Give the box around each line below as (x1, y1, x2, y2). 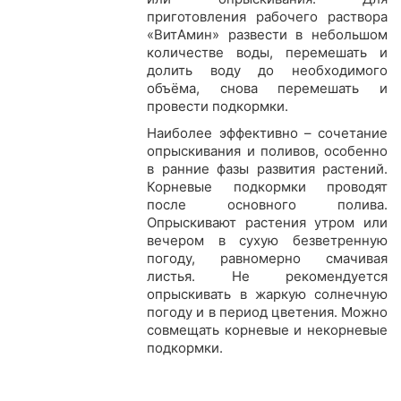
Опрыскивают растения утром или (147, 214, 388, 232)
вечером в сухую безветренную (147, 232, 388, 250)
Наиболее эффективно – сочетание (147, 124, 388, 142)
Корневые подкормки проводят (147, 178, 388, 196)
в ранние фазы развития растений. (147, 160, 388, 178)
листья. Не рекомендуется (147, 268, 388, 286)
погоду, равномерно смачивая (147, 250, 388, 268)
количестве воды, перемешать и (147, 44, 388, 62)
